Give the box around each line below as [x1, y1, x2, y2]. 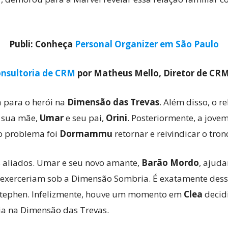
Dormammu [60, 128, 112, 139]
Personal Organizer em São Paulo [75, 38, 219, 50]
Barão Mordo [141, 157, 199, 168]
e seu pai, [66, 112, 106, 124]
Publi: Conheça [9, 38, 75, 50]
